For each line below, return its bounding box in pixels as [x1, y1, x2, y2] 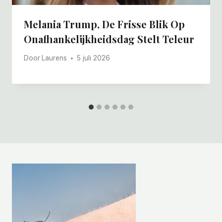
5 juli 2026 [77, 54, 111, 62]
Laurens [42, 54, 67, 62]
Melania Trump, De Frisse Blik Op [24, 17, 185, 31]
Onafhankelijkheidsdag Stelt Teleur [24, 32, 194, 46]
